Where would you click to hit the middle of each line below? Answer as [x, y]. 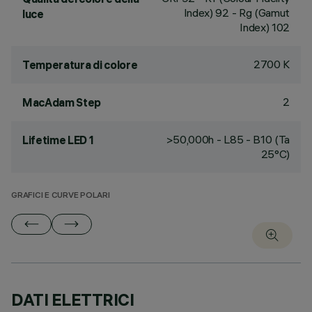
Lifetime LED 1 [58, 140]
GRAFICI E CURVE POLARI [61, 196]
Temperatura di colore [80, 65]
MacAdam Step [62, 102]
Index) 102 [265, 27]
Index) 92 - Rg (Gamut [236, 13]
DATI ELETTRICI [73, 299]
